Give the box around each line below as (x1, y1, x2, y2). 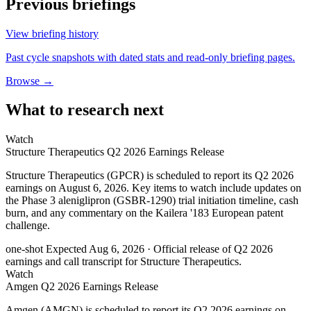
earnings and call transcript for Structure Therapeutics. (6, 255, 242, 268)
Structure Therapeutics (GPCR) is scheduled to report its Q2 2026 (6, 169, 294, 182)
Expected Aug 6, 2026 (46, 243, 144, 255)
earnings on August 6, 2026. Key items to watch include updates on (6, 182, 301, 194)
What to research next (6, 101, 164, 119)
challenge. (6, 219, 50, 232)
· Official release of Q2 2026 (147, 243, 273, 255)
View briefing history (6, 27, 99, 40)
